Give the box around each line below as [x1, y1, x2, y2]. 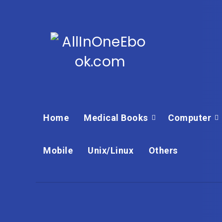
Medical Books [84, 112, 148, 123]
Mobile [43, 145, 73, 156]
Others [148, 145, 178, 156]
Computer [168, 112, 212, 123]
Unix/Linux [88, 145, 134, 156]
